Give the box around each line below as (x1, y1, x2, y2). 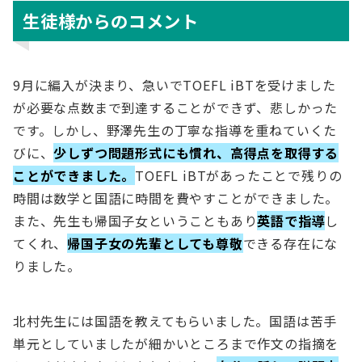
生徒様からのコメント (23, 8, 199, 33)
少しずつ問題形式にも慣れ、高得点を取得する (53, 143, 339, 162)
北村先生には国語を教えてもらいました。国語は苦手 (13, 311, 338, 330)
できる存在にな (242, 234, 339, 253)
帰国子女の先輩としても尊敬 (67, 234, 243, 253)
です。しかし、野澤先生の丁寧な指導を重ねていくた (13, 120, 338, 140)
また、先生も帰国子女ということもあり (13, 211, 258, 230)
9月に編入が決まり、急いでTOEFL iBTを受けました (13, 75, 336, 95)
